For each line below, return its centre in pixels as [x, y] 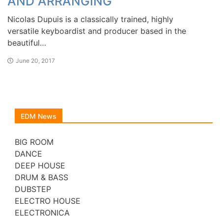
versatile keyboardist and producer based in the [97, 31]
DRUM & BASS [41, 177]
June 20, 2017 [35, 60]
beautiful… [27, 42]
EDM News [39, 116]
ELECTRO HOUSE [48, 201]
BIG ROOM [34, 142]
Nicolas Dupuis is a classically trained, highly [90, 19]
